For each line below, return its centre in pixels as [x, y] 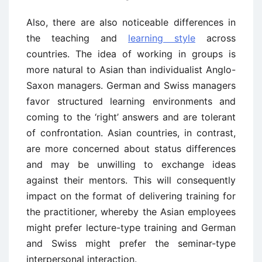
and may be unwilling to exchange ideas [131, 164]
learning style [162, 38]
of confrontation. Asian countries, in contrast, [131, 133]
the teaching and [77, 38]
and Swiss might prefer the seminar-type [131, 243]
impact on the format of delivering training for [131, 196]
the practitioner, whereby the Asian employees [131, 212]
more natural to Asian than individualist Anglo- [131, 70]
